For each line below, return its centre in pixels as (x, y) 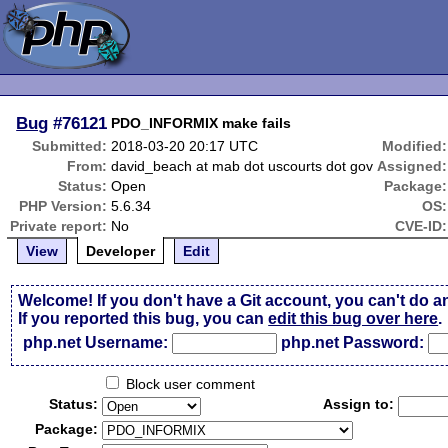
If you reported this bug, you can (143, 318)
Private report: (59, 226)
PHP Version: (63, 206)
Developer (121, 251)
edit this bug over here (353, 318)
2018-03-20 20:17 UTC (185, 146)
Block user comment (189, 384)
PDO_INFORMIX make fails (201, 123)
